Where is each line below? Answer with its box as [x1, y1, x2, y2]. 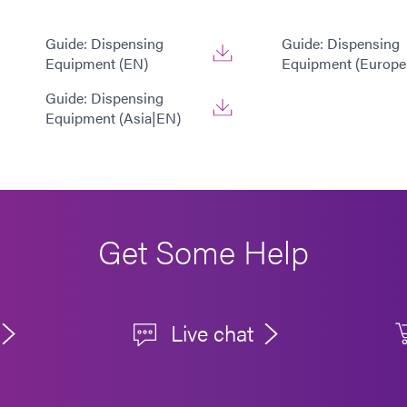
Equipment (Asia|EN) [45, 107, 181, 129]
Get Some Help [98, 227, 309, 275]
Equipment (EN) [45, 53, 148, 74]
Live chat [171, 316, 254, 348]
